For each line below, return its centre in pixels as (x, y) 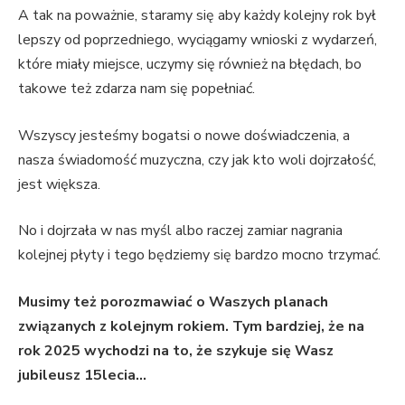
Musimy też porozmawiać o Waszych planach (173, 302)
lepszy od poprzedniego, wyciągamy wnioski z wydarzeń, (198, 40)
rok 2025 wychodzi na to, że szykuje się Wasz (176, 351)
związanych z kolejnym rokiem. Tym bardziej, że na (191, 327)
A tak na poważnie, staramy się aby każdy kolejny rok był (197, 16)
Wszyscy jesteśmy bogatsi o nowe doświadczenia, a (184, 135)
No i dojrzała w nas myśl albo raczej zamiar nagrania (180, 231)
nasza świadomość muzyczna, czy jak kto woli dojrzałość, (197, 160)
